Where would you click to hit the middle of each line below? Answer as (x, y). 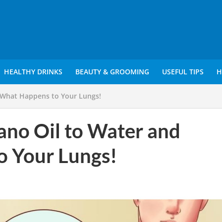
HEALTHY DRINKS (33, 72)
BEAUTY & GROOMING (112, 72)
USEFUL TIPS (183, 72)
